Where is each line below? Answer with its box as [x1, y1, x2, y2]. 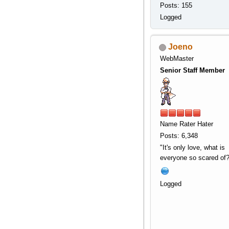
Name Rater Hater [159, 120, 213, 128]
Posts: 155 [159, 2, 192, 10]
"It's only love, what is [159, 144, 225, 152]
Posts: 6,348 [159, 132, 198, 140]
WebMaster [159, 55, 194, 63]
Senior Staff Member [159, 66, 225, 75]
